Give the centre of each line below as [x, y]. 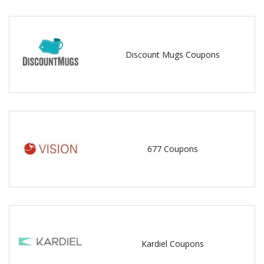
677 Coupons [173, 149]
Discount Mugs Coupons [173, 54]
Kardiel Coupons [173, 244]
